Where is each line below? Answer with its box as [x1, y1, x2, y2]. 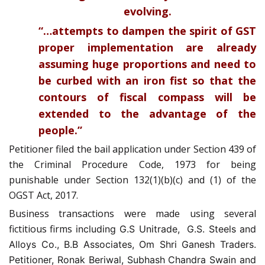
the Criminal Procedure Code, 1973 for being [9, 157, 256, 171]
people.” [38, 122, 82, 137]
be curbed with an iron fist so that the [38, 73, 256, 88]
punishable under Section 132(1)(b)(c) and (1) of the [9, 173, 256, 186]
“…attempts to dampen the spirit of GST [38, 23, 256, 38]
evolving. [123, 4, 172, 18]
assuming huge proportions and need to [38, 56, 256, 71]
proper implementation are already [38, 40, 256, 54]
